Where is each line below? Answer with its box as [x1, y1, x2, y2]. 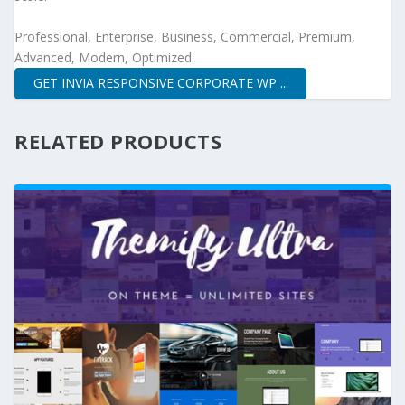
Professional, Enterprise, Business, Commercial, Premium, [14, 27, 355, 45]
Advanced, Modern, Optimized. [14, 48, 194, 66]
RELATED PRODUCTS [14, 127, 221, 155]
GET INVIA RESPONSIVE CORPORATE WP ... [33, 74, 288, 92]
